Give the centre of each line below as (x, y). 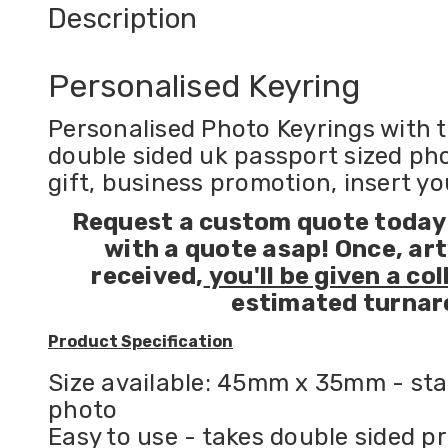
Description (122, 19)
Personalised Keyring (208, 86)
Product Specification (140, 342)
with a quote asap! (219, 249)
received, (147, 276)
